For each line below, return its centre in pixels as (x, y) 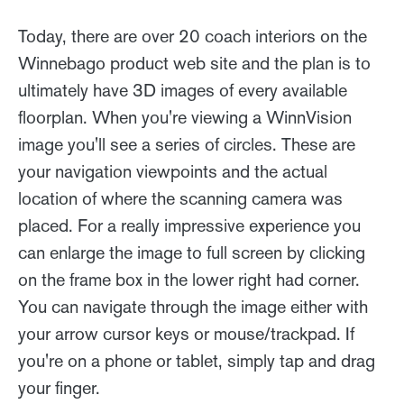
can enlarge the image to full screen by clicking (192, 252)
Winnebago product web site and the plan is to (194, 63)
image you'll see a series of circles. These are (187, 144)
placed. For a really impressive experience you (189, 225)
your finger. (59, 388)
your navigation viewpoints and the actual (173, 171)
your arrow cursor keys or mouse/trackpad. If (186, 334)
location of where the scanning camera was (180, 198)
